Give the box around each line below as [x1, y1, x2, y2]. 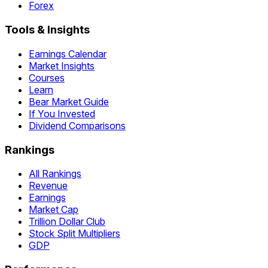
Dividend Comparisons [29, 119, 126, 132]
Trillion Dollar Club [29, 215, 105, 228]
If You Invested [29, 107, 95, 120]
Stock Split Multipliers [29, 227, 120, 240]
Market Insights [29, 59, 95, 72]
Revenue [29, 179, 68, 192]
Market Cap [29, 203, 78, 216]
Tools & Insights [5, 23, 90, 37]
